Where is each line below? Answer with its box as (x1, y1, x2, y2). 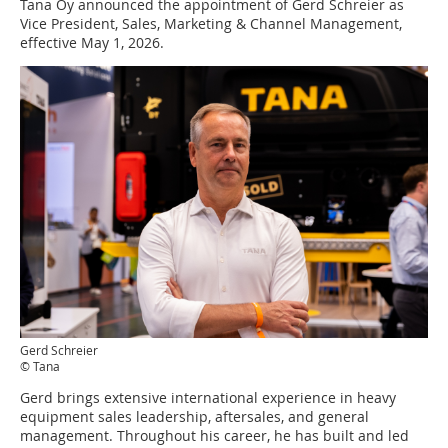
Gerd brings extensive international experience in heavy (20, 388, 396, 407)
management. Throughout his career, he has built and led (20, 426, 409, 445)
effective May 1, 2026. (20, 33, 164, 52)
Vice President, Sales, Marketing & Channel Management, (20, 14, 402, 33)
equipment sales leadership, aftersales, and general (20, 407, 369, 426)
